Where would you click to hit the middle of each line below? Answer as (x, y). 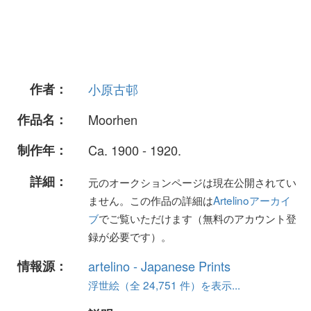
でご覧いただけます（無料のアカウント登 (197, 218)
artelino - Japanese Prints (159, 266)
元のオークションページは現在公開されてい (192, 182)
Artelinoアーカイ (252, 200)
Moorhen (113, 120)
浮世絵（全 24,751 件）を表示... (164, 284)
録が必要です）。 (130, 236)
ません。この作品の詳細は (151, 200)
